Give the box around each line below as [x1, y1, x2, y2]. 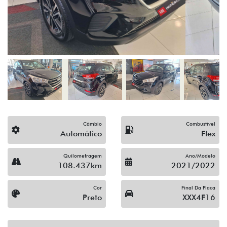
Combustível [186, 121, 215, 127]
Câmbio [83, 121, 102, 127]
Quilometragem [63, 153, 102, 159]
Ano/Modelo [185, 153, 215, 159]
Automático [60, 129, 102, 139]
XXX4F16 [182, 193, 215, 203]
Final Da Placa [181, 184, 215, 191]
